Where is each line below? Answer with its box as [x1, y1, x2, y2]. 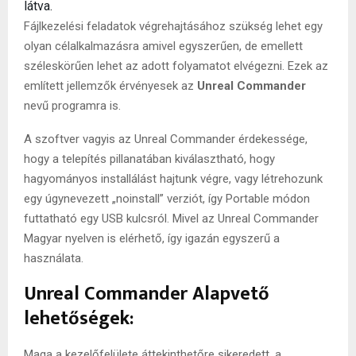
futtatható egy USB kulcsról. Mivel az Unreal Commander [24, 211, 319, 226]
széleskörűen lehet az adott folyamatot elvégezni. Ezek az [24, 58, 328, 73]
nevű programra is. [24, 98, 121, 113]
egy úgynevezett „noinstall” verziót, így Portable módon [24, 191, 310, 206]
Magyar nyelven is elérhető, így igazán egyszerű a [24, 230, 280, 246]
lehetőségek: [24, 302, 133, 335]
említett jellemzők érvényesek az [24, 78, 197, 93]
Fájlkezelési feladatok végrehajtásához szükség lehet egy [24, 18, 323, 33]
